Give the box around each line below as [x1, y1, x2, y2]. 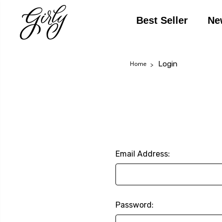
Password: [115, 200, 154, 210]
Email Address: [115, 149, 170, 159]
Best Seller [136, 14, 188, 26]
